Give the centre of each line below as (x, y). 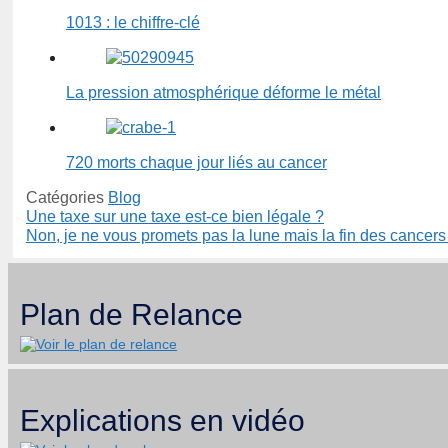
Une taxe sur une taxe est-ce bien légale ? (175, 217)
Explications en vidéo (162, 420)
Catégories (67, 198)
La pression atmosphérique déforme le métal (223, 93)
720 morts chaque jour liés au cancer (196, 163)
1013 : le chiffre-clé (133, 23)
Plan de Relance (131, 315)
